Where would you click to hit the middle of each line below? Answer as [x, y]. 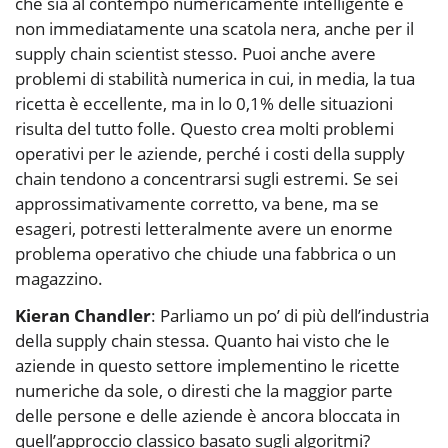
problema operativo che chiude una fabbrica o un [205, 254]
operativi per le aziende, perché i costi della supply [210, 154]
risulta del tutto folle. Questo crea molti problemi [204, 129]
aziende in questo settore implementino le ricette [207, 366]
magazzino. [59, 279]
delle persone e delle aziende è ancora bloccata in [207, 416]
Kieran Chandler [83, 316]
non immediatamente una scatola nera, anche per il [214, 29]
